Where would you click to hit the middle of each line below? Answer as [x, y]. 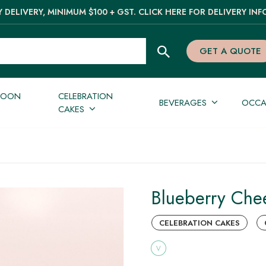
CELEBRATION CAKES [199, 223]
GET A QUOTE [230, 51]
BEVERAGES [183, 102]
